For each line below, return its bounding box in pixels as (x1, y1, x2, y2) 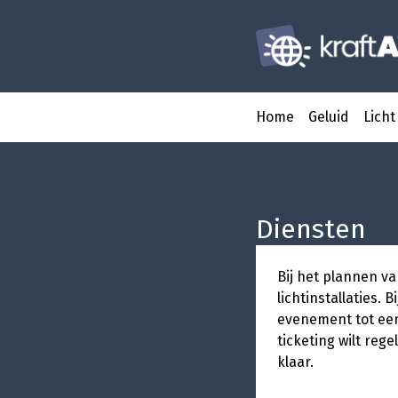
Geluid (308, 108, 349, 125)
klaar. (277, 354, 314, 370)
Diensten (256, 213, 366, 245)
